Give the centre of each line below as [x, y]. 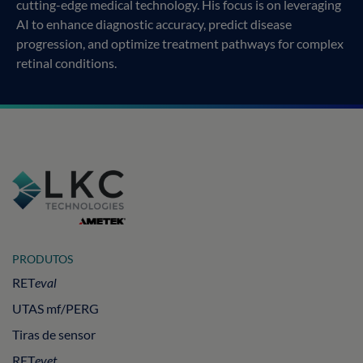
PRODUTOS [43, 258]
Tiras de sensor [54, 334]
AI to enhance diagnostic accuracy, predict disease [154, 23]
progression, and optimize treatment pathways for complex [180, 43]
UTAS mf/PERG [56, 308]
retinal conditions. [66, 62]
